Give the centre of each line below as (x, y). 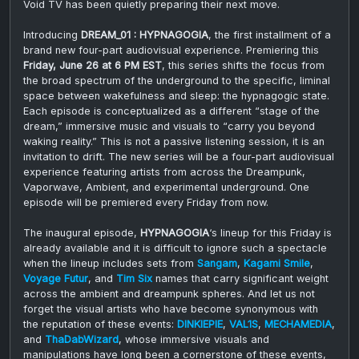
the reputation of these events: (100, 324)
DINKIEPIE (200, 324)
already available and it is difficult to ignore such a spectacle (175, 248)
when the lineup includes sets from (110, 263)
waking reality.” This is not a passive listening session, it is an (174, 141)
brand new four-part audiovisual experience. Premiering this (171, 50)
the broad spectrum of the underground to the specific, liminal (177, 80)
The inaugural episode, (82, 232)
